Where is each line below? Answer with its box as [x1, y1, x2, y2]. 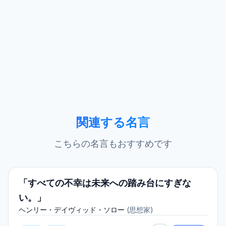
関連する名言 [76, 115, 150, 130]
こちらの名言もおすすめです [54, 138, 172, 149]
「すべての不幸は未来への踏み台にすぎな [19, 178, 191, 188]
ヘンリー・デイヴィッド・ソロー [19, 205, 125, 214]
